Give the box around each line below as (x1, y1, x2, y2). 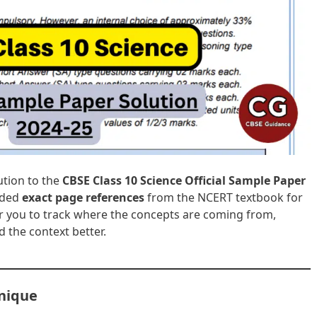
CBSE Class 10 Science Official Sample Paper (62, 172, 306, 188)
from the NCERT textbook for (144, 189, 303, 205)
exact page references (22, 189, 144, 205)
